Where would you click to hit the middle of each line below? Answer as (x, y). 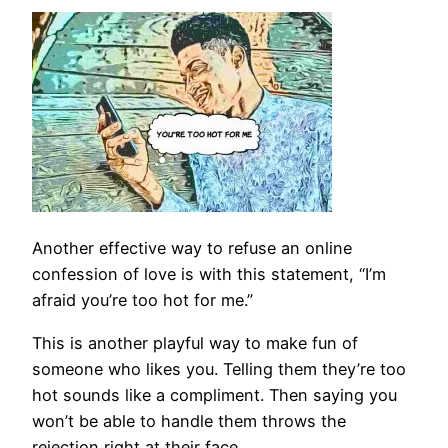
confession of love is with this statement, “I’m (209, 274)
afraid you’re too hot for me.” (142, 300)
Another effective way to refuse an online (192, 248)
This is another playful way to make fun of (195, 342)
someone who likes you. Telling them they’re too (219, 368)
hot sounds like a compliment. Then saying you (214, 394)
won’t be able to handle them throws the (189, 420)
